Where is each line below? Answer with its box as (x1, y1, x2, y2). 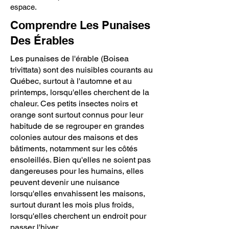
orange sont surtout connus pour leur (10, 110, 143, 120)
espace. (10, 3, 37, 11)
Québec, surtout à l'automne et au (10, 76, 132, 86)
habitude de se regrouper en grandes (10, 121, 144, 131)
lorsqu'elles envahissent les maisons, (10, 189, 145, 198)
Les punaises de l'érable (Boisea (10, 54, 129, 63)
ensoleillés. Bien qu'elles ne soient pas (10, 155, 151, 165)
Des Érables (10, 34, 74, 47)
